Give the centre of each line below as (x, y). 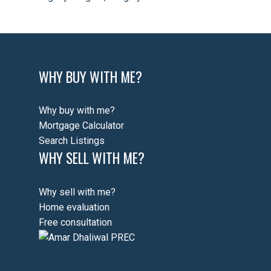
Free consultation (75, 222)
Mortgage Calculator (81, 126)
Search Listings (72, 141)
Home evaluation (74, 207)
